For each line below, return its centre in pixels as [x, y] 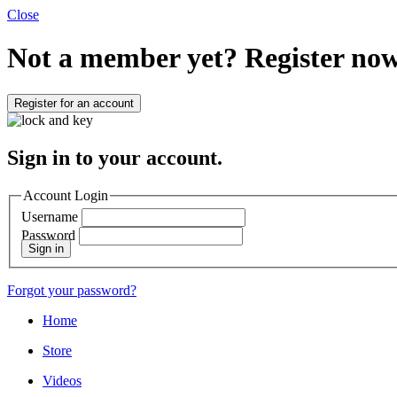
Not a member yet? [126, 58]
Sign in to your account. [115, 157]
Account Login [66, 195]
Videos [62, 381]
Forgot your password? [72, 291]
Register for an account [74, 103]
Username [50, 217]
